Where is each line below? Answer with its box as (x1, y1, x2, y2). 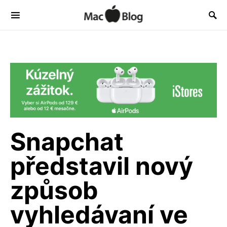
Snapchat (10, 127, 124, 157)
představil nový (10, 151, 193, 181)
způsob (10, 175, 98, 206)
